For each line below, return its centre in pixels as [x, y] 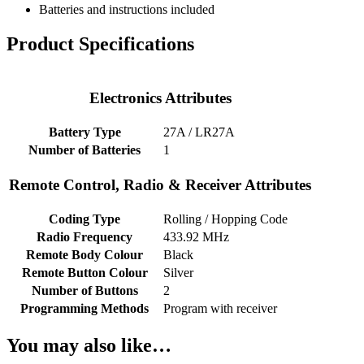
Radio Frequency [84, 236]
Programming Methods [84, 308]
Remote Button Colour [84, 272]
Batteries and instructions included [127, 10]
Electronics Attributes [160, 97]
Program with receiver [220, 308]
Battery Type [84, 132]
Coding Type [84, 219]
